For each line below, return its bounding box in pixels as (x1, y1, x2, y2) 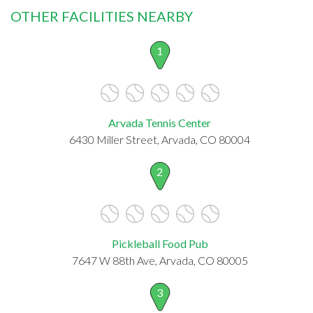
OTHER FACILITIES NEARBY (10, 7, 193, 24)
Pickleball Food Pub (111, 236, 208, 250)
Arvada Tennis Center (108, 115, 211, 129)
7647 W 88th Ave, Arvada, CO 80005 (71, 253, 248, 267)
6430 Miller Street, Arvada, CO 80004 (69, 132, 250, 146)
